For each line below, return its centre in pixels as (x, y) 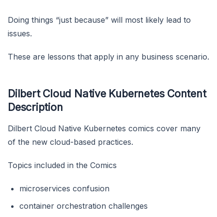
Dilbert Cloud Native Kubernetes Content (107, 93)
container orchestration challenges (84, 206)
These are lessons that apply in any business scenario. (108, 56)
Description (35, 107)
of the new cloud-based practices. (70, 142)
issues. (20, 33)
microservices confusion (64, 188)
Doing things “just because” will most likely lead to (99, 20)
